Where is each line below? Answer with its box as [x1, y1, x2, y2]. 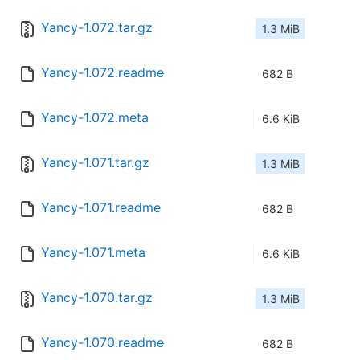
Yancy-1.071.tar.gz [41, 154, 149, 171]
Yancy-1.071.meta [41, 244, 145, 261]
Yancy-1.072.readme [41, 64, 164, 81]
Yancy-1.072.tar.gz [41, 19, 153, 36]
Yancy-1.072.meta [41, 109, 149, 126]
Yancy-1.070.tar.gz [41, 289, 153, 306]
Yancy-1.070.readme [41, 334, 164, 351]
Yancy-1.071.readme [41, 199, 161, 216]
